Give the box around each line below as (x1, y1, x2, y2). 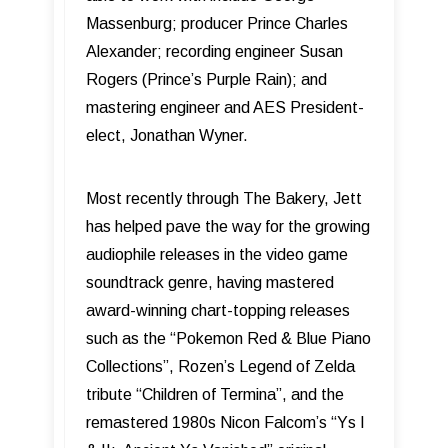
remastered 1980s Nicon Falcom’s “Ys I (86, 414, 365, 432)
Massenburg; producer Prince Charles (86, 15, 348, 33)
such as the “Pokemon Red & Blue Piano (86, 330, 371, 348)
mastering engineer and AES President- (86, 99, 364, 117)
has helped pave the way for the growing (86, 218, 370, 236)
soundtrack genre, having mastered (86, 274, 334, 292)
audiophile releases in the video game (86, 246, 348, 264)
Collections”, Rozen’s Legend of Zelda (86, 358, 355, 376)
